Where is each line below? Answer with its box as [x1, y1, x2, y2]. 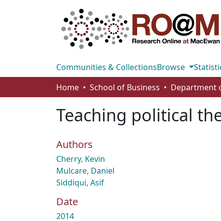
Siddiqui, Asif [56, 177, 104, 188]
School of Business [90, 82, 160, 93]
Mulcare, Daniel [56, 165, 114, 176]
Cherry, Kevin [56, 153, 105, 164]
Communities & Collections [56, 62, 157, 73]
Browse [157, 62, 187, 73]
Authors [56, 138, 93, 151]
